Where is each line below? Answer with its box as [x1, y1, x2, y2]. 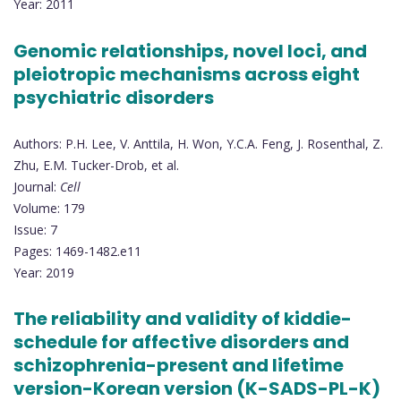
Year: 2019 [13, 263, 74, 281]
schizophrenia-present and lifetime [13, 353, 344, 379]
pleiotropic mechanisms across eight [13, 62, 360, 88]
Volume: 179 [13, 199, 85, 217]
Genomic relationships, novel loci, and [13, 38, 367, 64]
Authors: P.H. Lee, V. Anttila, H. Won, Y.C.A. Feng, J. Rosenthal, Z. [13, 134, 383, 152]
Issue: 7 [13, 220, 57, 238]
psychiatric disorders [13, 85, 214, 111]
